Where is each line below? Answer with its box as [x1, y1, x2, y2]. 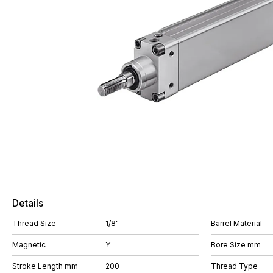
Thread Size [12, 219, 56, 228]
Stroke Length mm [12, 261, 78, 271]
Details [12, 197, 43, 209]
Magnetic [12, 240, 46, 249]
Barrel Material [211, 219, 262, 228]
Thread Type [211, 261, 258, 271]
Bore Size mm [211, 240, 261, 249]
